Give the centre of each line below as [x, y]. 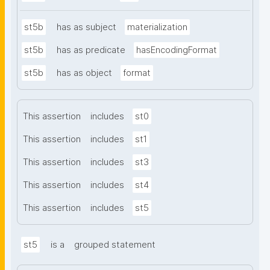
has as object [84, 73]
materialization [157, 27]
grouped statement [115, 245]
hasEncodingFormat [177, 50]
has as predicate [91, 50]
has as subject [86, 27]
